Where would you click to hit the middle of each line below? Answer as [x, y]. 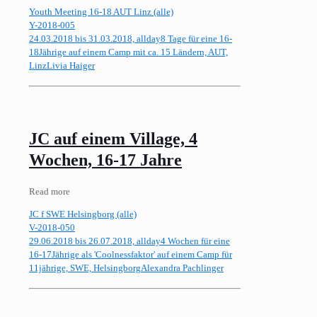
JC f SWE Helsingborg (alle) [83, 214]
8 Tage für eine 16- [196, 38]
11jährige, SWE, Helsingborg [85, 267]
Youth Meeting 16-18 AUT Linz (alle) [101, 11]
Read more [50, 191]
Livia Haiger [71, 65]
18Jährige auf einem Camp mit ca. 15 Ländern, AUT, [128, 52]
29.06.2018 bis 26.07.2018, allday [95, 241]
